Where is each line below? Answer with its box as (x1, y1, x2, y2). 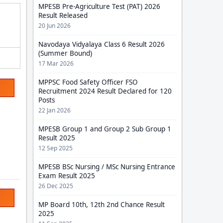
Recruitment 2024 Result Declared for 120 (38, 87, 172, 96)
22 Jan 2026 (38, 106, 71, 114)
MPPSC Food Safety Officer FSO (38, 78, 138, 87)
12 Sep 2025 (38, 144, 73, 152)
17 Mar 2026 (38, 59, 74, 68)
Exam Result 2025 (38, 171, 95, 180)
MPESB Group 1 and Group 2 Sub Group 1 (38, 124, 171, 133)
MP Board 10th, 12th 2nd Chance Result (38, 200, 165, 209)
